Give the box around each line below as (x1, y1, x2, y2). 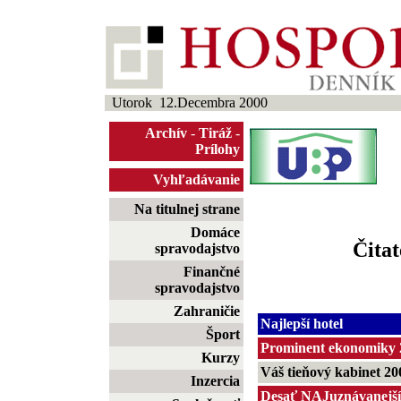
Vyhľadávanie (153, 172, 240, 187)
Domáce (191, 225, 240, 240)
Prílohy (195, 141, 240, 157)
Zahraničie (174, 303, 240, 319)
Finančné (183, 264, 240, 279)
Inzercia (191, 373, 240, 388)
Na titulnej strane (134, 201, 240, 217)
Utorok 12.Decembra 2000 (104, 95, 268, 110)
